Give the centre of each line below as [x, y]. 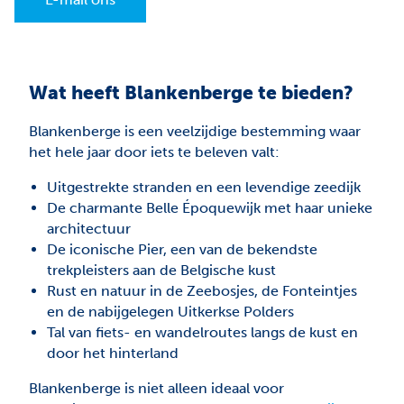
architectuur [89, 229]
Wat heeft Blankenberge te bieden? [191, 93]
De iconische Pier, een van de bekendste [182, 250]
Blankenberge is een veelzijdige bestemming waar [195, 132]
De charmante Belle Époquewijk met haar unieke [210, 208]
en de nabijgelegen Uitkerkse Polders [170, 312]
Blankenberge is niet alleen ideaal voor [156, 389]
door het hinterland [113, 353]
